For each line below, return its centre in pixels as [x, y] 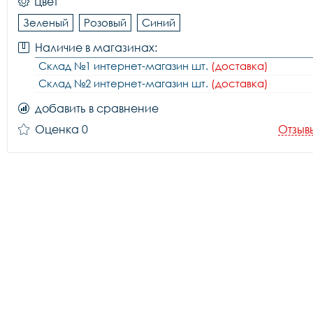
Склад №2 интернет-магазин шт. [125, 83]
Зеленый [46, 22]
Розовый [105, 22]
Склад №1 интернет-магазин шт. [125, 66]
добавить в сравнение [97, 108]
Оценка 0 [61, 129]
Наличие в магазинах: [96, 48]
